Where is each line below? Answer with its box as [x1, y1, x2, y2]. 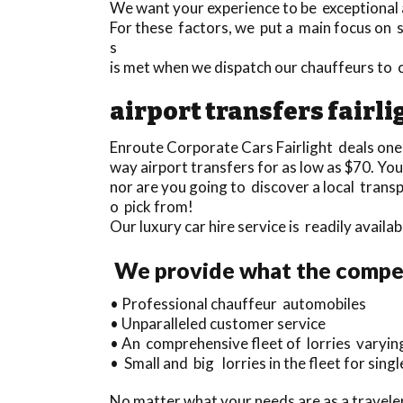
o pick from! [110, 196, 193, 216]
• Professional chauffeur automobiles [110, 293, 366, 313]
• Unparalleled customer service [110, 313, 326, 333]
